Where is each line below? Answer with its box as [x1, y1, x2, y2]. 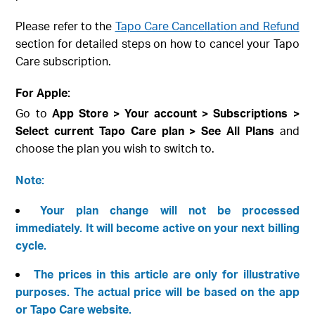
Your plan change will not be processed [40, 202, 300, 218]
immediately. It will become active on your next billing [15, 220, 300, 236]
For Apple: [15, 85, 71, 101]
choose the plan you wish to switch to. [15, 141, 215, 156]
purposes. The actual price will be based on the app [15, 284, 300, 300]
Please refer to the [15, 18, 115, 34]
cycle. [15, 238, 47, 253]
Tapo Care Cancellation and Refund [115, 18, 300, 34]
